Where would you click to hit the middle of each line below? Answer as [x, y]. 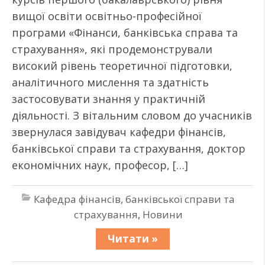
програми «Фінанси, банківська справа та [125, 33]
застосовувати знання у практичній [109, 99]
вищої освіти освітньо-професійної [107, 16]
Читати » [132, 239]
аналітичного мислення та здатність [110, 82]
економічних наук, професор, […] [100, 165]
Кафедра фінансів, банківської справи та [134, 199]
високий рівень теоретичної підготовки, [122, 66]
